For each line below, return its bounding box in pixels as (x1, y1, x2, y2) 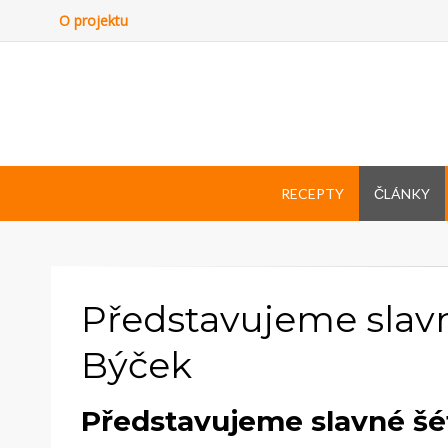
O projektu (59, 11, 128, 30)
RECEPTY (280, 184, 344, 202)
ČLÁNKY (373, 184, 430, 202)
